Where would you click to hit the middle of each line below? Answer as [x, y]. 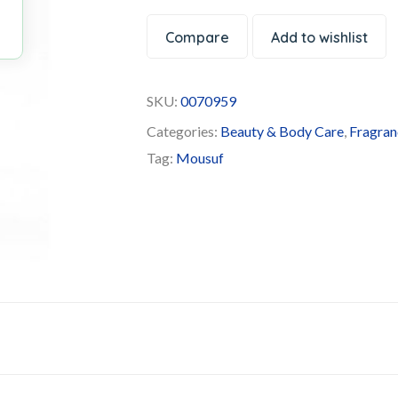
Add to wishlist [320, 37]
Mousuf [200, 158]
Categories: [184, 131]
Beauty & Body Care [283, 131]
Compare [198, 37]
